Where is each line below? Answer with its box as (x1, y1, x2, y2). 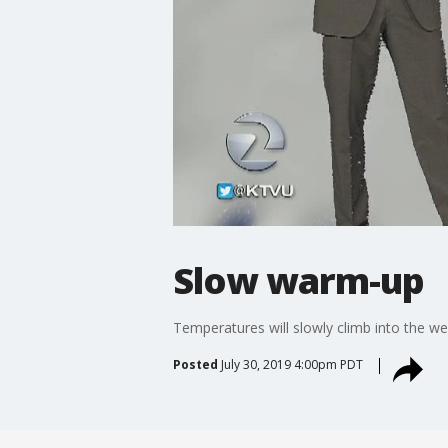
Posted (172, 355, 218, 373)
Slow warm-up (172, 255, 424, 305)
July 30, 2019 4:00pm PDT (220, 355, 363, 373)
